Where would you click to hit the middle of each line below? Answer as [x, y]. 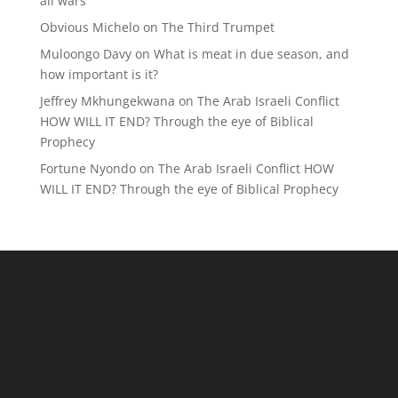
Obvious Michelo [89, 27]
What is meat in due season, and [251, 54]
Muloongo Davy [85, 54]
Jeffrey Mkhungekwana [107, 101]
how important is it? [99, 74]
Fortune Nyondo [88, 168]
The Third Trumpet [218, 27]
